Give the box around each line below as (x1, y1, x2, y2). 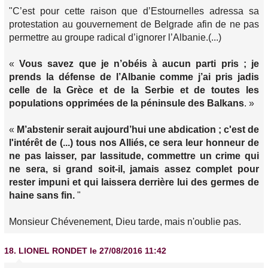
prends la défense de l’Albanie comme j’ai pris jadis (9, 72, 259, 82)
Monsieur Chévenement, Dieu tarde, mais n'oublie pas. (9, 217, 241, 227)
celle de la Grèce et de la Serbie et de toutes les (9, 85, 259, 95)
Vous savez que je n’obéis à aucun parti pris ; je (19, 59, 260, 69)
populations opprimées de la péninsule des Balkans (9, 98, 244, 108)
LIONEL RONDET (19, 246, 87, 255)
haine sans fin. (9, 190, 77, 200)
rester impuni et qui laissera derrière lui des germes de (9, 177, 259, 187)
